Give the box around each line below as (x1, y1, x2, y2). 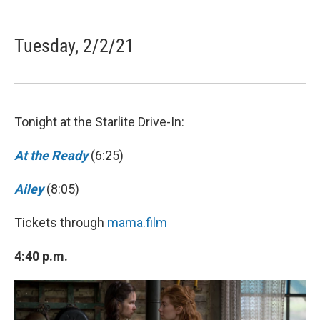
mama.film (107, 214, 167, 230)
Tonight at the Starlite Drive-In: (14, 114, 184, 129)
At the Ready (14, 147, 88, 163)
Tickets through (14, 214, 107, 230)
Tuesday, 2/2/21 (14, 34, 134, 56)
